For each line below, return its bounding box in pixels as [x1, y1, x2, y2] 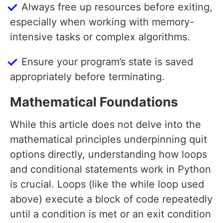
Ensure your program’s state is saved [21, 56, 193, 68]
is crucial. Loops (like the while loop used [10, 178, 204, 191]
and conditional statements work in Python [10, 163, 211, 176]
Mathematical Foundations [10, 94, 178, 110]
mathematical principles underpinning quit [10, 133, 207, 146]
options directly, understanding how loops [10, 148, 207, 161]
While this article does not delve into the [10, 118, 201, 131]
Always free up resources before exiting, [21, 1, 213, 13]
